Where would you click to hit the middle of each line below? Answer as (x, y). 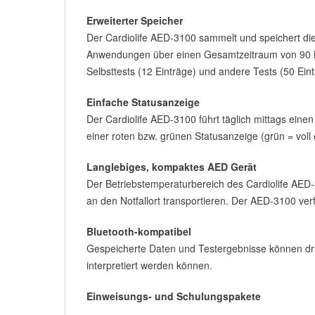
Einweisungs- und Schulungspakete (174, 296)
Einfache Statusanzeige (143, 102)
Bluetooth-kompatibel (139, 231)
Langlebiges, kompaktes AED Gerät (172, 167)
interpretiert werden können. (149, 265)
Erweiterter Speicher (135, 20)
